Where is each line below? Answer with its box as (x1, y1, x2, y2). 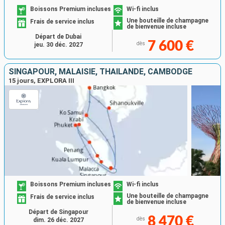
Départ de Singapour (28, 208, 88, 216)
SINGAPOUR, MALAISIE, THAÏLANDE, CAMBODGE (9, 66, 192, 76)
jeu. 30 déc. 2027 (34, 41, 83, 48)
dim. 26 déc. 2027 (33, 216, 84, 224)
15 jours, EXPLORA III (9, 76, 74, 84)
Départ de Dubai (35, 33, 81, 40)
